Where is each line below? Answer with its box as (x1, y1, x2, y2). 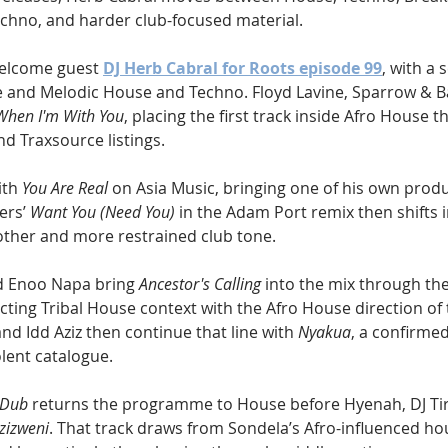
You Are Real (22, 176, 108, 199)
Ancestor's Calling (139, 272, 261, 295)
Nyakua (298, 320, 351, 343)
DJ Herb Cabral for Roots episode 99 (103, 56, 382, 79)
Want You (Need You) (30, 200, 175, 223)
